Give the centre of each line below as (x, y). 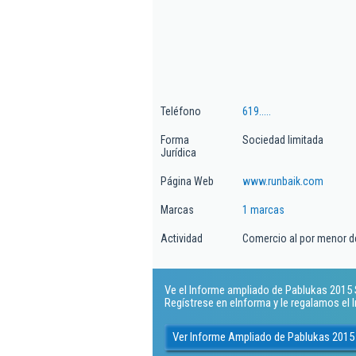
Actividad (182, 238)
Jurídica (178, 153)
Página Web (187, 181)
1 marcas (263, 210)
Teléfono (181, 111)
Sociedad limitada (283, 140)
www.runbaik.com (283, 181)
